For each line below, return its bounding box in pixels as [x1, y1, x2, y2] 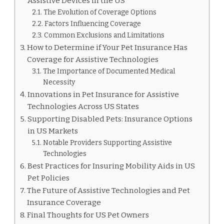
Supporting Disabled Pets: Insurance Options [27, 114, 193, 123]
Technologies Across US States [27, 101, 139, 111]
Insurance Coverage [27, 197, 101, 207]
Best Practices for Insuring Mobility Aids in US [27, 161, 195, 170]
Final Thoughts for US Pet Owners [27, 210, 149, 219]
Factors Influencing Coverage [44, 19, 141, 28]
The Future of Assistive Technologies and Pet [27, 185, 190, 195]
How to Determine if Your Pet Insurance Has [27, 42, 188, 52]
